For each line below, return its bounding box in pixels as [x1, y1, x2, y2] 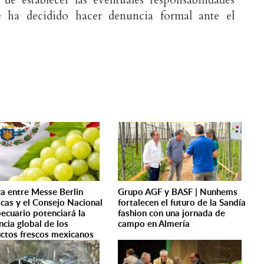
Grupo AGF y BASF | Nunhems [118, 186, 238, 198]
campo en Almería [118, 217, 190, 230]
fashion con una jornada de [118, 207, 226, 219]
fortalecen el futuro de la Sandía [118, 196, 246, 209]
